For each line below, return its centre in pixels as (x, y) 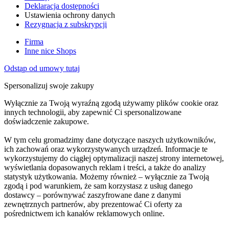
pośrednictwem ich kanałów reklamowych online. (84, 214)
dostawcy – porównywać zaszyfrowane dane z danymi (93, 195)
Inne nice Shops (50, 51)
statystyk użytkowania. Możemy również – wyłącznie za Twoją (107, 177)
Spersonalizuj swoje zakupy (49, 86)
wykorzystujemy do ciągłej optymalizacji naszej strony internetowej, (114, 158)
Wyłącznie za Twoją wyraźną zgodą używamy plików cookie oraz (111, 103)
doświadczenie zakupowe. (47, 122)
